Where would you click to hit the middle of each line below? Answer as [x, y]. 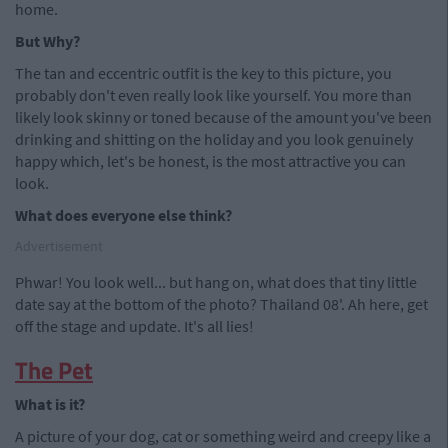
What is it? [50, 404]
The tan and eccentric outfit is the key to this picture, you [203, 73]
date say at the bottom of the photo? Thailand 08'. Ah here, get [221, 304]
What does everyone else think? [123, 215]
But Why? [47, 41]
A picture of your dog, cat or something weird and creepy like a [223, 436]
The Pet [54, 370]
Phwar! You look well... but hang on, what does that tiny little [216, 282]
